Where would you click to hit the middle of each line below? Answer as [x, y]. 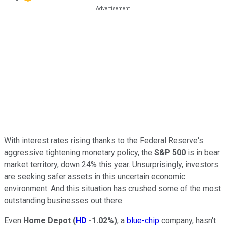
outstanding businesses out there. [64, 200]
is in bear [203, 152]
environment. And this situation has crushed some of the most [113, 188]
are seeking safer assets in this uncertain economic [95, 176]
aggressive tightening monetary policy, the [79, 152]
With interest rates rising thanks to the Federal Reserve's [104, 140]
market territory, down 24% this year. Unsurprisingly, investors [111, 164]
